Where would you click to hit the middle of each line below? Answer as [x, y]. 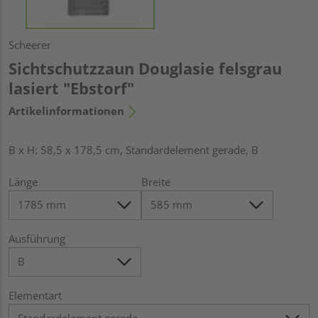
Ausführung [37, 238]
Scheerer [30, 44]
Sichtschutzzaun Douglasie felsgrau [145, 68]
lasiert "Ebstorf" [71, 88]
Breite [155, 181]
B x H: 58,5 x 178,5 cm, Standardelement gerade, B [133, 149]
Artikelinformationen [66, 110]
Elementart [35, 295]
